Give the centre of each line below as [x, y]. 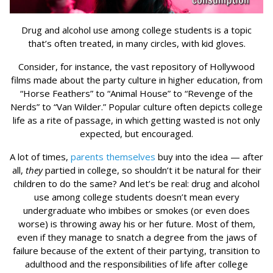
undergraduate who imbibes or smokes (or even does [136, 210]
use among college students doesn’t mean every [136, 197]
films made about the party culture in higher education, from [136, 80]
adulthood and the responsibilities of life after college [136, 264]
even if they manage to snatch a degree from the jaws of [136, 237]
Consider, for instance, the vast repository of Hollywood [136, 66]
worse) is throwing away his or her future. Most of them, [136, 223]
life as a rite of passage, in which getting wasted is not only [136, 120]
